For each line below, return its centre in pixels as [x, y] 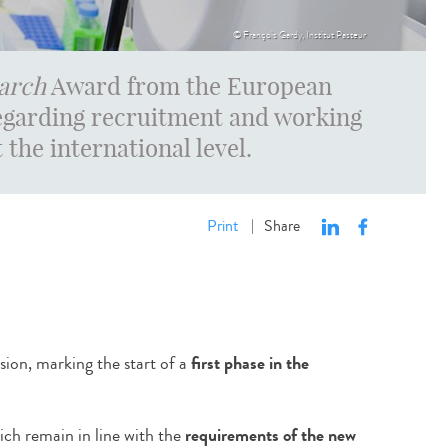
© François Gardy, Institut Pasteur [299, 35]
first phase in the [250, 363]
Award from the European [188, 86]
